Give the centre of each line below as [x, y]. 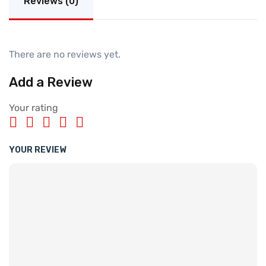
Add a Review [51, 83]
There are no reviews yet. [65, 55]
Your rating [34, 108]
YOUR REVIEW [38, 150]
